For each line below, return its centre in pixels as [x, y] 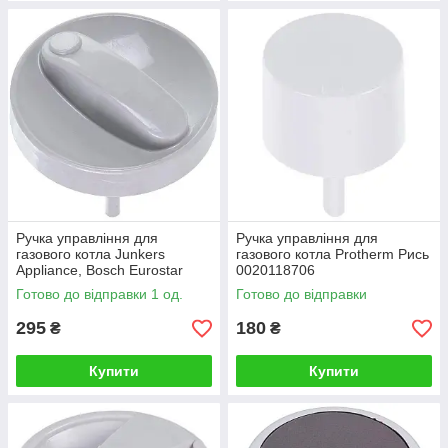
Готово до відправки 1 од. [99, 294]
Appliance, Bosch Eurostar [99, 270]
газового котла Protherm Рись [332, 254]
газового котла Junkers [90, 254]
